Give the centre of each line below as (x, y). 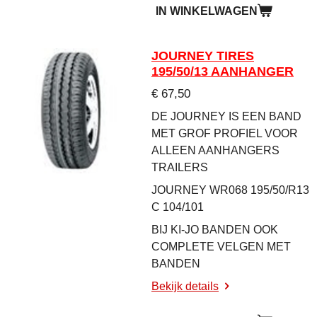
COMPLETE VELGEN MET (221, 247)
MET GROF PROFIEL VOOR (225, 133)
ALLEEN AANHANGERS (215, 150)
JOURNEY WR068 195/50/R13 (230, 190)
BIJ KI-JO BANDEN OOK (215, 230)
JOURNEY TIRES (203, 56)
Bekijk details (185, 286)
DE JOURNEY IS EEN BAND (226, 116)
